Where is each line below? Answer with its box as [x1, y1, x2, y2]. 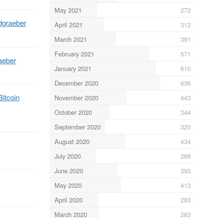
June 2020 [54, 165, 83, 175]
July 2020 [54, 151, 81, 161]
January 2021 [54, 63, 91, 73]
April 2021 [54, 19, 83, 29]
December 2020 [54, 78, 98, 88]
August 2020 [54, 136, 90, 146]
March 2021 [54, 34, 87, 44]
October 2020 [54, 107, 92, 117]
